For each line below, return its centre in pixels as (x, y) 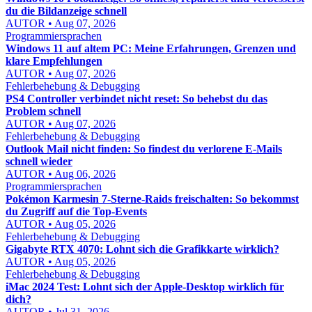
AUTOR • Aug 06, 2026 (61, 174)
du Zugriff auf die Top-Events (76, 211)
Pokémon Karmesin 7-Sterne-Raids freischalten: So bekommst (152, 199)
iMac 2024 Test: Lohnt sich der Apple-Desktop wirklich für (145, 287)
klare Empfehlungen (54, 61)
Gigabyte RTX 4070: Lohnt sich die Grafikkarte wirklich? (142, 249)
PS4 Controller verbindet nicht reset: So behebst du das (136, 99)
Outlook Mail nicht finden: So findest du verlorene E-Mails (144, 149)
